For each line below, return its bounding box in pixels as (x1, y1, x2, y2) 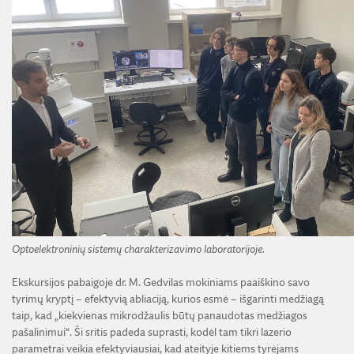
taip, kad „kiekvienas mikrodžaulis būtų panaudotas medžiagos (12, 310, 307, 322)
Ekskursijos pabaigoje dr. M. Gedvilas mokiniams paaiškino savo (12, 277, 310, 288)
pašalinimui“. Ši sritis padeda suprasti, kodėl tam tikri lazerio (12, 326, 292, 338)
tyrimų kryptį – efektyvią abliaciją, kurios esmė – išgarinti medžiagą (12, 293, 324, 305)
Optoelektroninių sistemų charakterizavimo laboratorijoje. (12, 243, 265, 255)
